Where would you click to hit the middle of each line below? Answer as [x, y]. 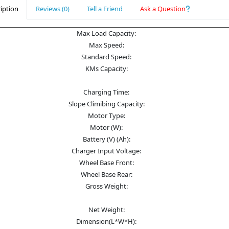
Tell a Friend [105, 8]
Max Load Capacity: [106, 33]
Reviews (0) [53, 8]
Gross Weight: [106, 186]
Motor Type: [106, 115]
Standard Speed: [106, 56]
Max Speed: [106, 45]
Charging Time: [106, 92]
